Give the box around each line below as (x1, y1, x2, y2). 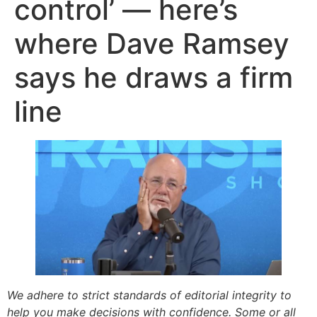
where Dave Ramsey (14, 26, 289, 61)
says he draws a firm (14, 60, 293, 95)
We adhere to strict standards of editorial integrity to (7, 288, 292, 303)
